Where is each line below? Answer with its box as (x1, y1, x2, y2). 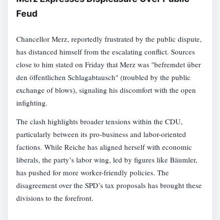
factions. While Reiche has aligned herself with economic (16, 142, 192, 152)
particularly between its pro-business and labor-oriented (16, 129, 187, 139)
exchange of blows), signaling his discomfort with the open (16, 84, 196, 95)
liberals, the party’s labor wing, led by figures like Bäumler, (16, 155, 198, 165)
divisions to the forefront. (16, 193, 94, 203)
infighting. (16, 97, 48, 108)
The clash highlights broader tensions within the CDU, (16, 116, 183, 127)
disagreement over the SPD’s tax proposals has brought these (16, 180, 202, 191)
